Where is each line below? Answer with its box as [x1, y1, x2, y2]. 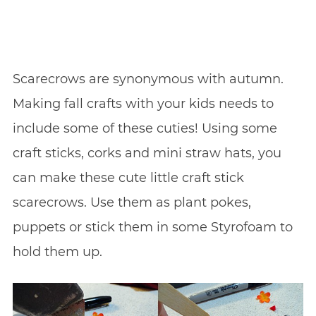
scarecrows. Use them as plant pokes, [12, 195, 251, 211]
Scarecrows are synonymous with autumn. [12, 71, 284, 87]
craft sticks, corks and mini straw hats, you [12, 145, 281, 162]
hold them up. [12, 244, 102, 260]
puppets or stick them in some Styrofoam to [12, 219, 293, 236]
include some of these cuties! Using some [12, 121, 277, 137]
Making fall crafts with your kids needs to [12, 96, 274, 112]
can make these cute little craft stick [12, 170, 244, 186]
